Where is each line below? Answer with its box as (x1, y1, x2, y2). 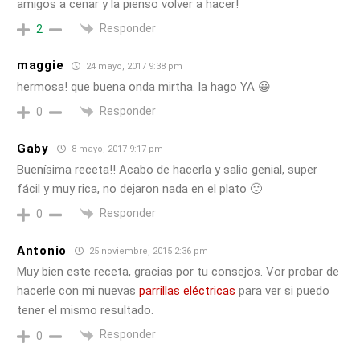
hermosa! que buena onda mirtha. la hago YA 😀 (17, 79, 271, 94)
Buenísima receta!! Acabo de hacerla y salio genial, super (17, 162, 317, 178)
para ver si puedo (239, 284, 329, 299)
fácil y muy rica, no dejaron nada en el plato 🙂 (17, 182, 262, 197)
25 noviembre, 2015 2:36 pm (86, 246, 208, 257)
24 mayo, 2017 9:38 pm (84, 60, 183, 72)
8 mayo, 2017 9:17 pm (68, 144, 163, 155)
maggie (17, 58, 64, 73)
